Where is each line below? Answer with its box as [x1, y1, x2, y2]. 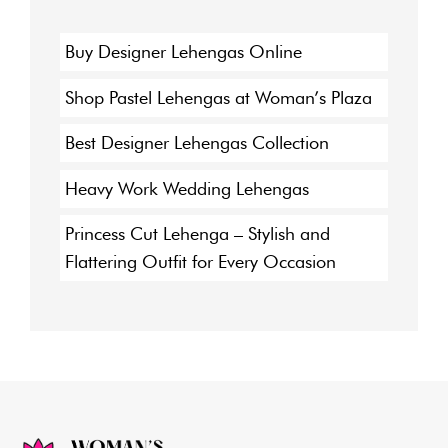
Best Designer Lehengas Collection [65, 132, 329, 154]
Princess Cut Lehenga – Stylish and [65, 223, 330, 245]
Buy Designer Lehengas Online [65, 41, 302, 63]
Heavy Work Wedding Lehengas [65, 177, 309, 199]
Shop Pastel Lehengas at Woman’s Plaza [65, 86, 372, 108]
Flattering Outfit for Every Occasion [65, 251, 336, 273]
